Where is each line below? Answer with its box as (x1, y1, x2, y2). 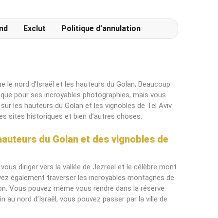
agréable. (26, 9, 55, 17)
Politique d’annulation (61, 24, 141, 33)
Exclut (23, 24, 46, 33)
